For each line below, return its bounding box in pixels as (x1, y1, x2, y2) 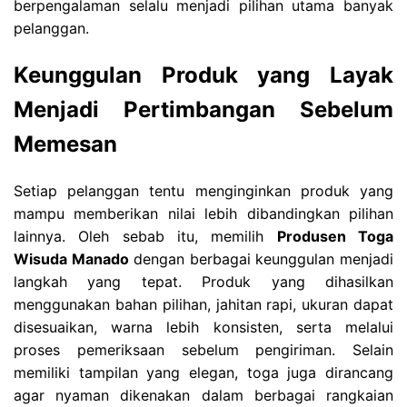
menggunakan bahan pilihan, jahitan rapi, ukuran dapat (14, 294, 393, 313)
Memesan (14, 130, 117, 157)
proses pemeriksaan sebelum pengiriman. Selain (14, 340, 393, 359)
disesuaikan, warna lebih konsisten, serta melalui (14, 317, 393, 336)
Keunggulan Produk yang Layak (14, 61, 393, 88)
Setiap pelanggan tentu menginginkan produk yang (14, 181, 393, 200)
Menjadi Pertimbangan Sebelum (14, 95, 393, 123)
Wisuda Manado (14, 249, 129, 268)
